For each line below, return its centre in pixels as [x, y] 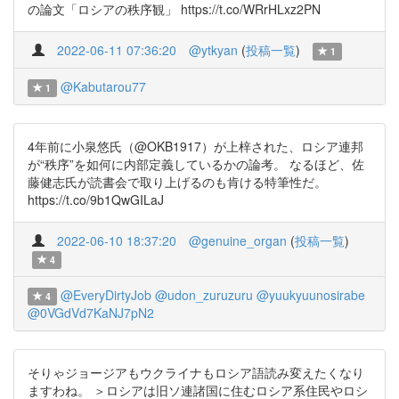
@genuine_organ [238, 240]
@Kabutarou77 [103, 86]
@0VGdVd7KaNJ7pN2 [91, 313]
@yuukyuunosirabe [310, 295]
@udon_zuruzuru [204, 295]
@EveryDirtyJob [106, 295]
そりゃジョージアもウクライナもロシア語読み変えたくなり [196, 372]
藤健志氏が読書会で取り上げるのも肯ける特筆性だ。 [177, 182]
